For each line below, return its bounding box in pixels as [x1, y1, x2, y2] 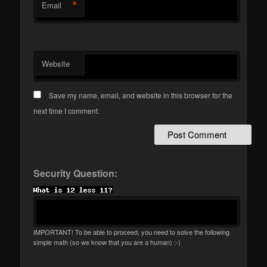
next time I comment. [33, 105, 100, 116]
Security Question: [33, 166, 118, 180]
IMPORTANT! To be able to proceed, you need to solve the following [33, 226, 230, 237]
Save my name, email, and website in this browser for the [49, 89, 233, 100]
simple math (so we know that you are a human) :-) [33, 237, 181, 247]
